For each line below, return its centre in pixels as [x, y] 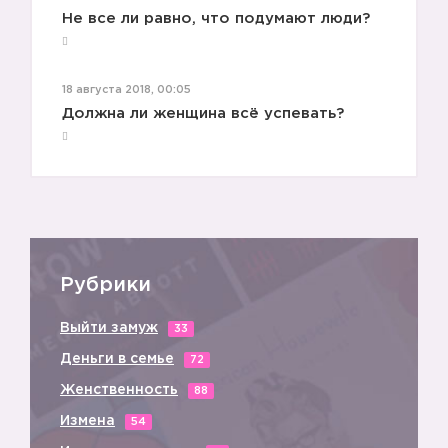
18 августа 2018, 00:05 [126, 90]
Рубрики [105, 285]
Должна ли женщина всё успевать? [203, 114]
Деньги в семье [117, 359]
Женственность [119, 390]
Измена [87, 421]
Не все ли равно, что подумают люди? [216, 19]
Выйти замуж [109, 328]
